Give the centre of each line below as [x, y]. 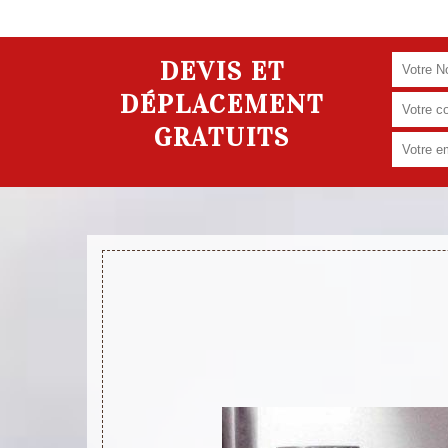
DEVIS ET [222, 72]
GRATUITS [222, 138]
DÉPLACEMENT [222, 105]
